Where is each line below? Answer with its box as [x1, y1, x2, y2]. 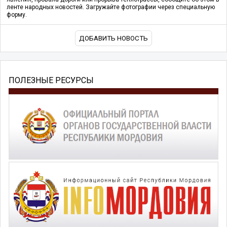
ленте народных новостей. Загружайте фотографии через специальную [7, 4, 215, 11]
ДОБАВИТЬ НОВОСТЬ [79, 34, 148, 43]
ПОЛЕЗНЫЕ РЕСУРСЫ [9, 75, 94, 85]
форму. [7, 11, 27, 19]
